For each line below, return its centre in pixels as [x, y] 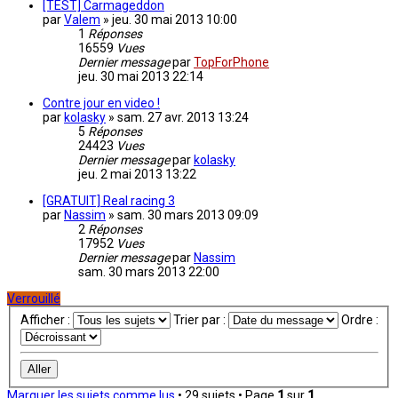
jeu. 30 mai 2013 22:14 [141, 77]
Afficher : [46, 320]
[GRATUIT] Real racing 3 [109, 201]
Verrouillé [34, 299]
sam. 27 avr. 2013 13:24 [183, 118]
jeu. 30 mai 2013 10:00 [175, 20]
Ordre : [359, 320]
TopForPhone [231, 63]
